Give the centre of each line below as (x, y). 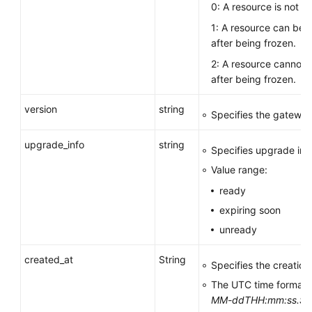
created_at (49, 259)
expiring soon (250, 210)
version (41, 109)
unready (238, 229)
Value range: (239, 170)
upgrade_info (54, 145)
